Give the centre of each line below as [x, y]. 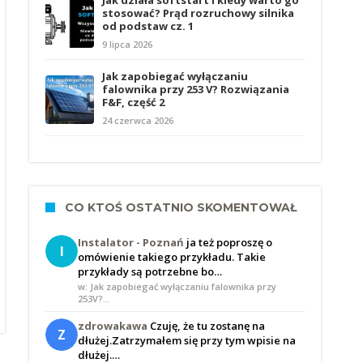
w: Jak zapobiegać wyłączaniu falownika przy [177, 286]
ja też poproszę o [229, 242]
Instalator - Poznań [131, 242]
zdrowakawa [113, 326]
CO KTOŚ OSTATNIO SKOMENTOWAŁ [181, 207]
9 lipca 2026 [127, 44]
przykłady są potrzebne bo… [150, 271]
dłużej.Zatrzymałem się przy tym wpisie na [187, 340]
